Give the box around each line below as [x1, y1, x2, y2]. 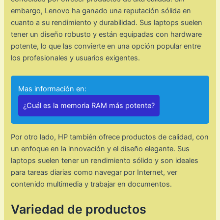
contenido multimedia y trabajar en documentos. [11, 179, 172, 189]
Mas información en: [18, 84, 87, 93]
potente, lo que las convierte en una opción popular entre [11, 42, 201, 51]
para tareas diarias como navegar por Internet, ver [11, 167, 178, 177]
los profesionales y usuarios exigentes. [11, 54, 140, 63]
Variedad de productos [11, 202, 147, 217]
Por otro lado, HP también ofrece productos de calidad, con [11, 132, 209, 141]
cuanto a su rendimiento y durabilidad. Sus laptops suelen [11, 18, 203, 27]
